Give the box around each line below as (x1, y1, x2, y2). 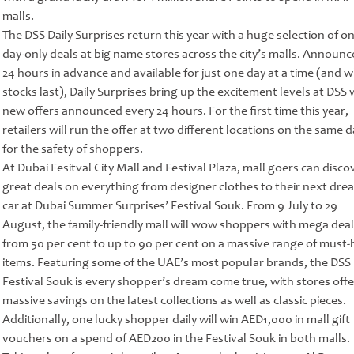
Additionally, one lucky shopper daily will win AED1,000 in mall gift (2, 311, 350, 328)
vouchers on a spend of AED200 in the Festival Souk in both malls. (2, 330, 350, 347)
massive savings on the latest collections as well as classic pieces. (2, 292, 346, 309)
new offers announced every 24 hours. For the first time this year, (2, 103, 348, 119)
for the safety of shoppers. (2, 141, 143, 157)
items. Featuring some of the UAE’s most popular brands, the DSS (2, 254, 351, 271)
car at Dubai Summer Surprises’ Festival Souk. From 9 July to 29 (2, 198, 337, 214)
